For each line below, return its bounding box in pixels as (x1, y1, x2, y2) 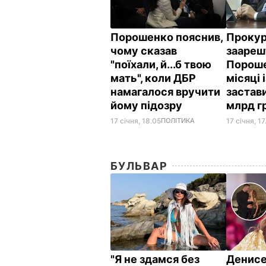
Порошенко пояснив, (110, 30, 223, 43)
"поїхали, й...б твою (110, 58, 211, 71)
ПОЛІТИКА (161, 116, 195, 125)
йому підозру (110, 99, 185, 112)
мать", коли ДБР (110, 71, 196, 84)
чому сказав (110, 44, 177, 57)
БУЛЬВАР (110, 159, 168, 172)
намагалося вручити (110, 85, 220, 98)
